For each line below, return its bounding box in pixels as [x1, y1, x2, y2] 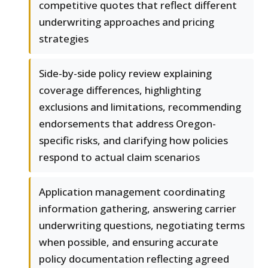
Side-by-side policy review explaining [39, 66, 212, 80]
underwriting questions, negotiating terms [39, 218, 245, 232]
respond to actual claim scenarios [39, 150, 200, 164]
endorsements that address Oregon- [39, 116, 216, 130]
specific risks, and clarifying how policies [39, 133, 228, 147]
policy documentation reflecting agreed [39, 251, 229, 266]
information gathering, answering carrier [39, 201, 236, 215]
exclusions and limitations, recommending [39, 99, 241, 114]
